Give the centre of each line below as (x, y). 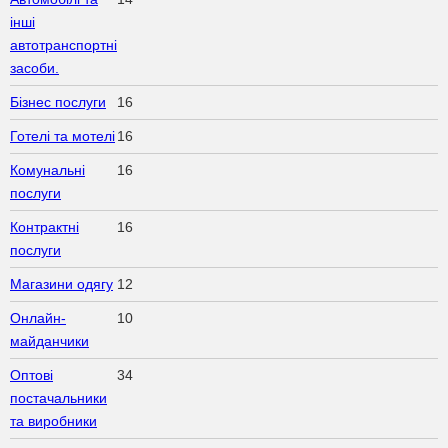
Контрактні (44, 226)
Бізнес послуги (58, 101)
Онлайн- (38, 317)
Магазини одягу (61, 283)
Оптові (31, 374)
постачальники (58, 397)
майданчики (49, 340)
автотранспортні (63, 44)
